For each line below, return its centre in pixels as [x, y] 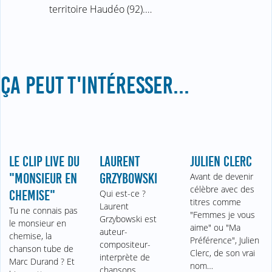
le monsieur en [38, 223]
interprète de [125, 257]
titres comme [215, 202]
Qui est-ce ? [123, 193]
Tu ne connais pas [44, 210]
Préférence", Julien [224, 240]
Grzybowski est [128, 219]
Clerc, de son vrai [222, 253]
